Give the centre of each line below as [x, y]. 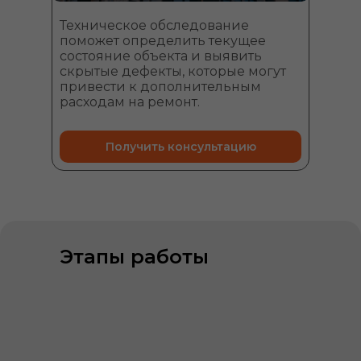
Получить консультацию [180, 146]
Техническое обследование [154, 25]
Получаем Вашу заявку [186, 315]
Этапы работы [134, 257]
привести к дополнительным [160, 87]
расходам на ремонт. [130, 102]
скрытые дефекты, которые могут [173, 71]
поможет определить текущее [163, 41]
